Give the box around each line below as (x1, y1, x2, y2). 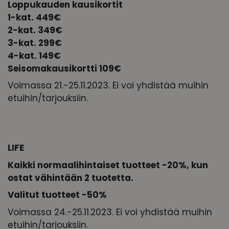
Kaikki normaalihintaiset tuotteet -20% (8, 158, 187, 171)
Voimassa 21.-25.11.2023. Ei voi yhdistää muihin (8, 79, 209, 92)
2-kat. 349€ (8, 24, 62, 36)
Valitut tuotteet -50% (8, 189, 107, 201)
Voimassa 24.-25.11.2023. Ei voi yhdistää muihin (8, 205, 212, 218)
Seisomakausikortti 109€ (8, 62, 121, 75)
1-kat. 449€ (8, 11, 61, 24)
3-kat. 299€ (8, 36, 62, 49)
